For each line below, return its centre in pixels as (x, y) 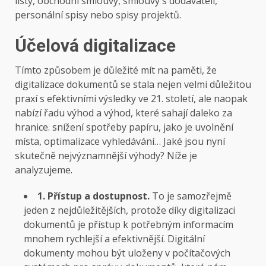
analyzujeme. (44, 170)
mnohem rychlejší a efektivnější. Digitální (114, 238)
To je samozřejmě (192, 196)
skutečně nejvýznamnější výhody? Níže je (106, 155)
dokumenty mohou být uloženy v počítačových (127, 253)
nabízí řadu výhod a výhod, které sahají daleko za (123, 113)
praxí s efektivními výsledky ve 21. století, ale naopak (131, 98)
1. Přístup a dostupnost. (95, 196)
